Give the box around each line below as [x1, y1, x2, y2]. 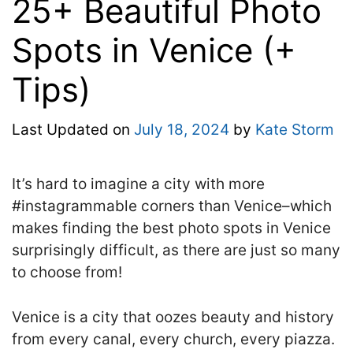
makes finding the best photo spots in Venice [12, 219, 331, 238]
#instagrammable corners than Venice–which [12, 197, 332, 216]
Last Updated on [12, 121, 134, 139]
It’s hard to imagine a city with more [12, 175, 265, 194]
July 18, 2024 [134, 121, 229, 139]
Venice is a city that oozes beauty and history [12, 307, 334, 326]
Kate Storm [255, 121, 334, 139]
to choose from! [12, 263, 122, 282]
